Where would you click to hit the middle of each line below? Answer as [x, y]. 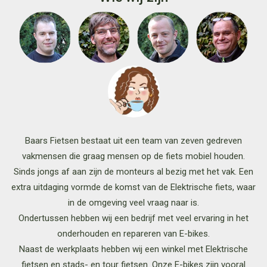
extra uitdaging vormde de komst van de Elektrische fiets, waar [133, 187]
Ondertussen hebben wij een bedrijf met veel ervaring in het [133, 218]
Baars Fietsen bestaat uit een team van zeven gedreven [133, 140]
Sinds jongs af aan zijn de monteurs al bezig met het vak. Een [133, 171]
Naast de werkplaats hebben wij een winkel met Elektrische [133, 249]
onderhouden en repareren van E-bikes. [133, 233]
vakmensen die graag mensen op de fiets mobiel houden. [133, 156]
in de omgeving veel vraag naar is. [133, 202]
